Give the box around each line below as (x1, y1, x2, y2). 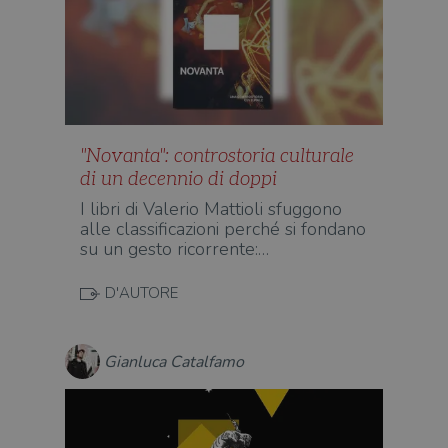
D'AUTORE (105, 283, 178, 303)
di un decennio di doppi (80, 168, 277, 191)
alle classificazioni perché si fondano (80, 217, 366, 241)
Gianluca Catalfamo (104, 350, 244, 373)
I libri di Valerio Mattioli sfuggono (80, 197, 342, 221)
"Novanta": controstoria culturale (80, 145, 354, 168)
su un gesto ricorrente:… (80, 237, 269, 261)
